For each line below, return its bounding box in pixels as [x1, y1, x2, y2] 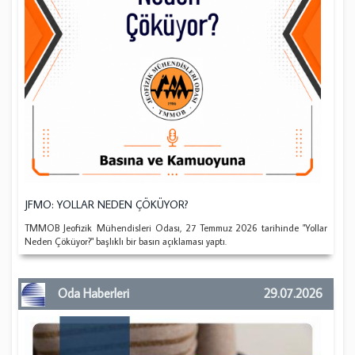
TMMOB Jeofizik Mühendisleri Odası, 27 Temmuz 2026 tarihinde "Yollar [25, 221, 327, 234]
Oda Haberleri [58, 284, 130, 301]
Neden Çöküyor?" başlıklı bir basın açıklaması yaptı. [25, 235, 227, 247]
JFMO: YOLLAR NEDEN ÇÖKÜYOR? [25, 197, 189, 212]
